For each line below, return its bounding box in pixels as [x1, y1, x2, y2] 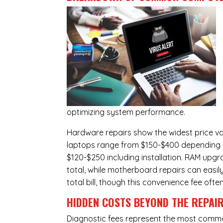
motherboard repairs [108, 165, 186, 175]
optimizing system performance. [67, 107, 186, 117]
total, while [67, 165, 108, 175]
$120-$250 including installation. [67, 152, 185, 163]
